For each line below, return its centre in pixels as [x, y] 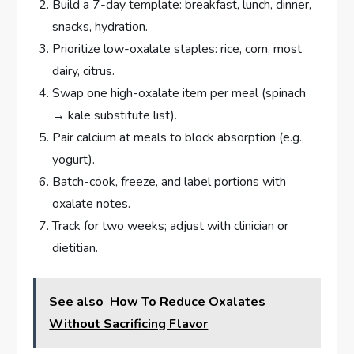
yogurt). [74, 160]
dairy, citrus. [84, 72]
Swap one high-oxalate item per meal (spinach [179, 94]
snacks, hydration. [100, 27]
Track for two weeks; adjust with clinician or [171, 226]
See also [77, 302]
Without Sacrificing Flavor [129, 324]
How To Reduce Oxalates [188, 302]
